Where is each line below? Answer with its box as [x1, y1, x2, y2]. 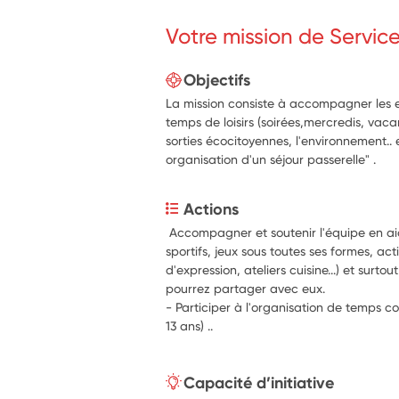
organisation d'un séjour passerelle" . [166, 151, 377, 167]
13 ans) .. [166, 318, 214, 333]
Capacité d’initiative [183, 372, 335, 393]
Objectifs [183, 69, 251, 90]
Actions [183, 199, 240, 219]
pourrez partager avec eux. [166, 281, 326, 296]
